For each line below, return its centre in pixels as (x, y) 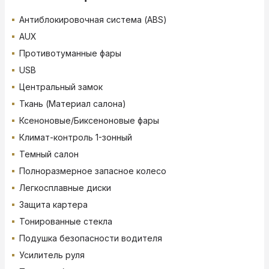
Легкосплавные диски (65, 188)
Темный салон (49, 154)
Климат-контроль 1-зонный (76, 138)
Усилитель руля (52, 255)
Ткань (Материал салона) (73, 104)
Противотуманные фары (70, 53)
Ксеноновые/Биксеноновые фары (89, 121)
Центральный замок (61, 87)
